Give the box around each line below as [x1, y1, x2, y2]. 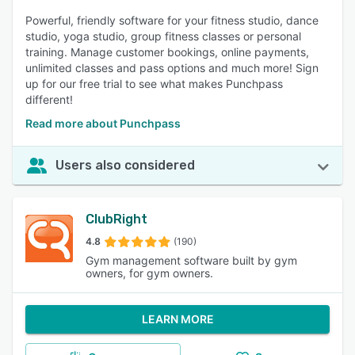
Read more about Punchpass [25, 116, 181, 130]
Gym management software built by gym [86, 254, 297, 267]
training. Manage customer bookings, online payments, [25, 45, 309, 59]
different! [25, 93, 73, 106]
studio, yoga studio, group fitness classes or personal [25, 29, 301, 43]
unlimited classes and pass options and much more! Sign [25, 61, 319, 74]
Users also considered [55, 158, 195, 173]
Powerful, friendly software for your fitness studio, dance [25, 13, 319, 27]
